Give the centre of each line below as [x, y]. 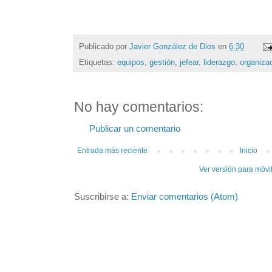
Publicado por [104, 46]
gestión [162, 63]
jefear [189, 63]
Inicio [249, 151]
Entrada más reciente [112, 151]
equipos [131, 63]
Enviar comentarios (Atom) [185, 197]
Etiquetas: [98, 63]
